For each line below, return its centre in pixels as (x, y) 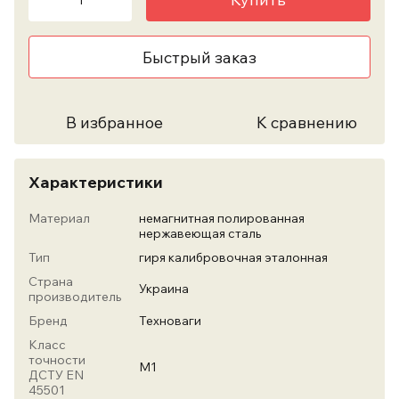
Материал (59, 218)
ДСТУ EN (56, 375)
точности (57, 360)
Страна (51, 281)
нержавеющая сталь (200, 233)
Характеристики (96, 182)
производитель (75, 297)
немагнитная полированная (222, 218)
